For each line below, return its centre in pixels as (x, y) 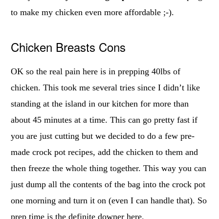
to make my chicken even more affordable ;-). (93, 12)
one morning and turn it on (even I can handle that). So (109, 200)
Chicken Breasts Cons (68, 46)
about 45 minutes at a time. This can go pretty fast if (104, 120)
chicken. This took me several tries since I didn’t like (106, 87)
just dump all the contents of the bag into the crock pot (108, 184)
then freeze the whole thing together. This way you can (109, 168)
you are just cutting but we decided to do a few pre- (103, 136)
